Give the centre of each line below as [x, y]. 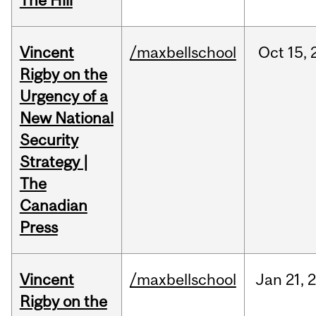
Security [49, 140]
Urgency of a [63, 96]
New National [66, 118]
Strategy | [54, 162]
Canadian [53, 206]
